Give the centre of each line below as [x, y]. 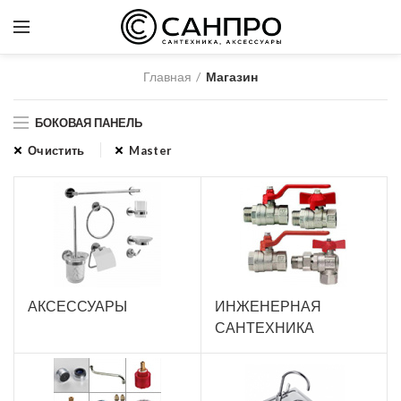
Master [151, 150]
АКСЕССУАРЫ [77, 307]
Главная [167, 77]
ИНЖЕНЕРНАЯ [268, 307]
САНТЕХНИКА [264, 328]
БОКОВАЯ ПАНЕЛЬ [89, 123]
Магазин [232, 77]
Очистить [56, 150]
